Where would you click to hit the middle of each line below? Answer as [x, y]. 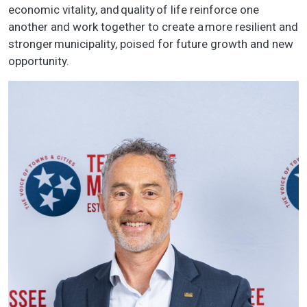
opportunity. [41, 61]
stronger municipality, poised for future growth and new [151, 44]
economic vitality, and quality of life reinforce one [134, 10]
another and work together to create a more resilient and [153, 27]
